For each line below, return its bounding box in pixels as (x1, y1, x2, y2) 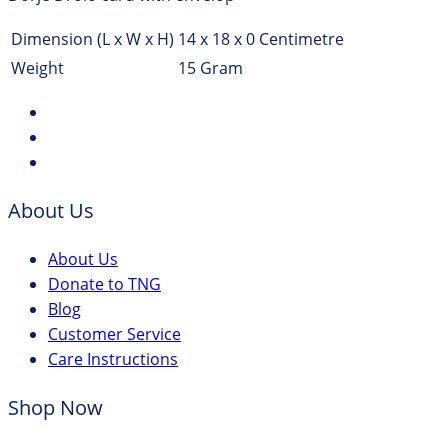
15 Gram (178, 57, 243, 80)
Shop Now (8, 394, 103, 422)
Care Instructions (48, 348, 178, 371)
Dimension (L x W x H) (11, 28, 174, 51)
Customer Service (48, 323, 181, 346)
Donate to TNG (48, 273, 161, 296)
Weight (11, 57, 64, 80)
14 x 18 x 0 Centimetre (178, 28, 344, 51)
